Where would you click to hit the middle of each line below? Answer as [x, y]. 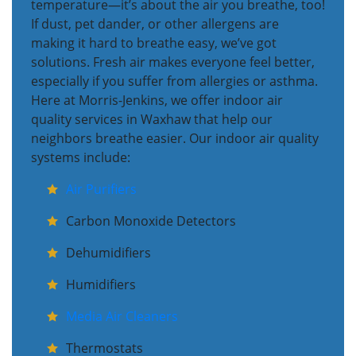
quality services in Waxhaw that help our [152, 120]
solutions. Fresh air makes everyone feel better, [173, 62]
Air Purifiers [101, 190]
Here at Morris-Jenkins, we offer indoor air [157, 101]
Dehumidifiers [108, 253]
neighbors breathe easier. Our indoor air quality [175, 139]
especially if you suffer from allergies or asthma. [174, 81]
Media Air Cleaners [122, 317]
